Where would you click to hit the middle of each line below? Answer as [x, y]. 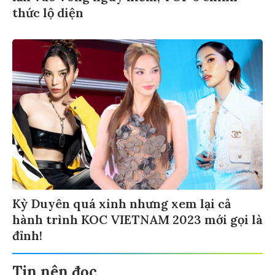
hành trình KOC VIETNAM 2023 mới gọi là [137, 220]
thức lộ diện [48, 13]
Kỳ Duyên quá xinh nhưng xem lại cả [122, 204]
